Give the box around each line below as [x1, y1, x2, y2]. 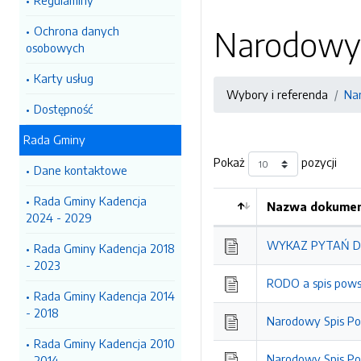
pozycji [298, 155, 337, 170]
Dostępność [34, 102, 93, 116]
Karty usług [34, 71, 93, 85]
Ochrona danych [34, 23, 119, 38]
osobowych [26, 40, 85, 55]
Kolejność [223, 216, 280, 230]
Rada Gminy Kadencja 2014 [34, 288, 175, 303]
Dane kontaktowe [34, 163, 127, 177]
